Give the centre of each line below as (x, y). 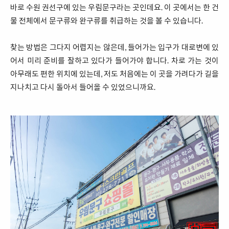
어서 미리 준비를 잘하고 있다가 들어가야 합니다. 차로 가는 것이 (114, 60)
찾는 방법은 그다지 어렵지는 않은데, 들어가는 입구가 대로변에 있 (114, 47)
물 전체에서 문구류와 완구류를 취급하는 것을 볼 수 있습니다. (107, 20)
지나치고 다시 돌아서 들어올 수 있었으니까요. (83, 87)
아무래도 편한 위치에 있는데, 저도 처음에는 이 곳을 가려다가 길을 (114, 73)
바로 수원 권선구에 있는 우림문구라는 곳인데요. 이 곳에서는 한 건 (114, 7)
